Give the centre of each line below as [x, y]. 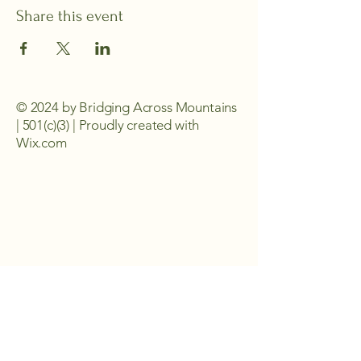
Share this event [70, 17]
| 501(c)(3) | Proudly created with [108, 125]
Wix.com [41, 143]
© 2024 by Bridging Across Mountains [127, 108]
